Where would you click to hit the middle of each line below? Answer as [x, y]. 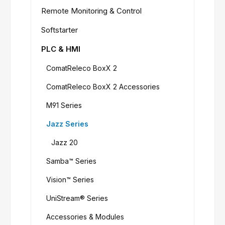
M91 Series [64, 105]
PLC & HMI [61, 49]
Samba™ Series [71, 161]
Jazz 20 [65, 143]
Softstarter [60, 30]
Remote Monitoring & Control [91, 11]
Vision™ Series [70, 180]
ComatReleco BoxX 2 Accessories [103, 87]
